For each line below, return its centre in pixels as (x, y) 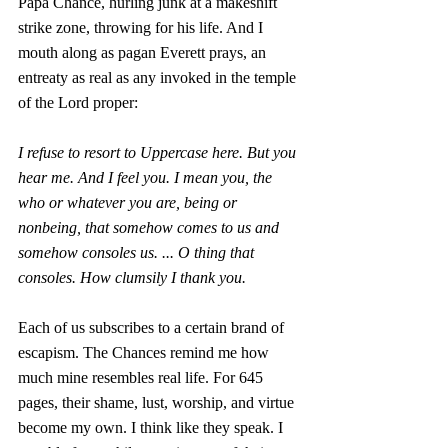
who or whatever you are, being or (129, 202)
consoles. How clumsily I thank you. (134, 277)
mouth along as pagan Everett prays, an (144, 52)
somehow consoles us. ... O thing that (138, 252)
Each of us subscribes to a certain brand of (153, 327)
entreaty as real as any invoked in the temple (159, 77)
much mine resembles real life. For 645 (142, 377)
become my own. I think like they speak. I (152, 427)
